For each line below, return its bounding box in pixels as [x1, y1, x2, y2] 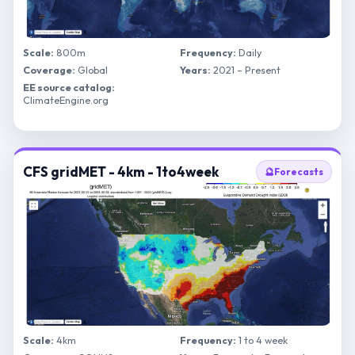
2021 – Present [211, 63, 281, 76]
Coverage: [23, 63, 75, 76]
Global [75, 63, 108, 76]
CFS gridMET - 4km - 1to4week [23, 162, 219, 180]
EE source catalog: [23, 81, 115, 94]
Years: [180, 63, 211, 76]
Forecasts [274, 166, 323, 177]
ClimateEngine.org [23, 94, 109, 106]
